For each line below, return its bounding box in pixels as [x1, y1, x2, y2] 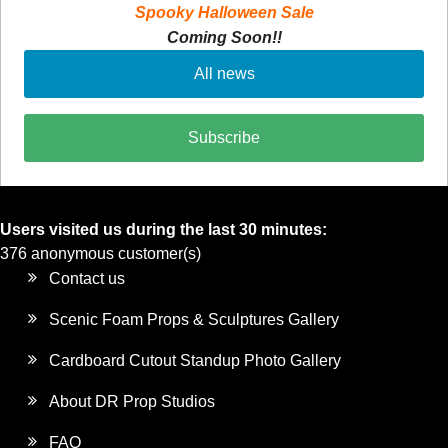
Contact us [49, 270, 126, 288]
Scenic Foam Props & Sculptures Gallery [49, 311, 340, 329]
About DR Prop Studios [49, 393, 216, 411]
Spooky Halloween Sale [134, 4, 314, 22]
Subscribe [188, 129, 260, 147]
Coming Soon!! [166, 29, 282, 47]
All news [193, 65, 255, 83]
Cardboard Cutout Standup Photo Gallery [49, 352, 342, 370]
